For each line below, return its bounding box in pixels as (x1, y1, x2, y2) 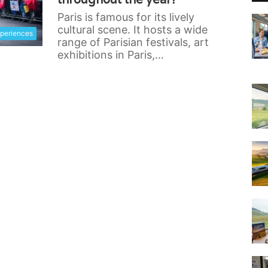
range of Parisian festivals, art (57, 36, 209, 48)
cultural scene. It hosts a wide (57, 23, 208, 36)
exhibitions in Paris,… (57, 48, 164, 61)
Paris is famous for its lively (57, 11, 194, 23)
